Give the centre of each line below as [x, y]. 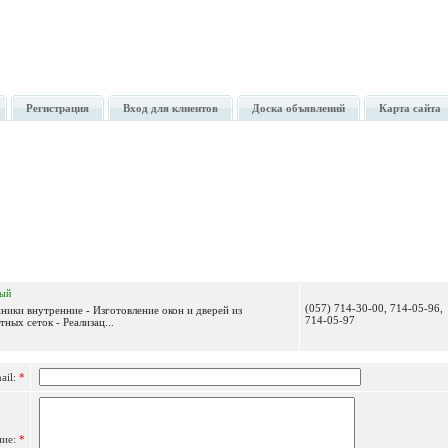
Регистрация [57, 108]
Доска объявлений [298, 108]
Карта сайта [410, 108]
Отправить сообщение [209, 256]
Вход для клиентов [170, 108]
